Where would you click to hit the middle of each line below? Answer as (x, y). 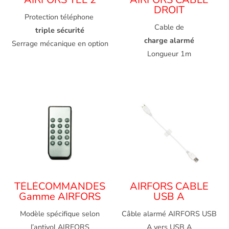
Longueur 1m (169, 54)
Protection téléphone (60, 17)
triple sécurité (60, 30)
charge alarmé (169, 41)
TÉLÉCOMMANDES (60, 187)
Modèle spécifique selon (60, 214)
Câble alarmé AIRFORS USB (169, 214)
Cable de (169, 27)
